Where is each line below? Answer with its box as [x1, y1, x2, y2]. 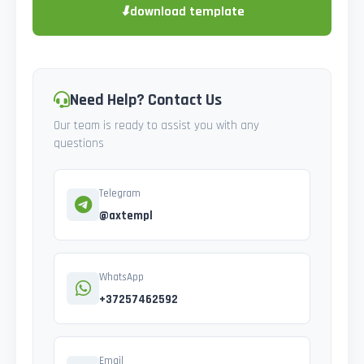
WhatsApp [99, 271, 144, 284]
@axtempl [99, 208, 153, 224]
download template [130, 3, 245, 21]
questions [54, 136, 104, 152]
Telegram [99, 187, 141, 201]
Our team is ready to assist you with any [54, 118, 259, 134]
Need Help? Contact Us [70, 89, 222, 111]
